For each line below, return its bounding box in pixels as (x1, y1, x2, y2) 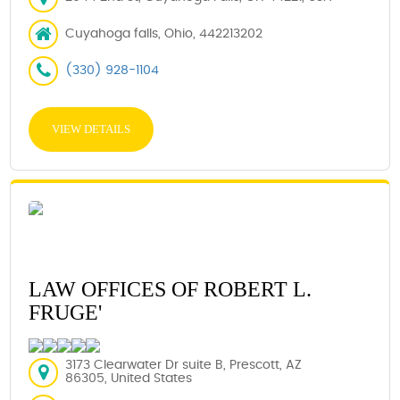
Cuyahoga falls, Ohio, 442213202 (65, 27, 263, 40)
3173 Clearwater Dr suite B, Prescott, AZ (65, 359, 303, 372)
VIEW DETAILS (52, 121, 131, 136)
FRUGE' (29, 300, 103, 324)
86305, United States (65, 372, 193, 386)
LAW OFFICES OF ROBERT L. (29, 277, 312, 301)
